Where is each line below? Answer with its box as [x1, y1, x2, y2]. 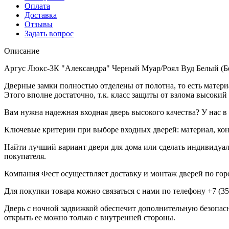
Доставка [25, 10, 57, 19]
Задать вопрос [25, 29, 74, 38]
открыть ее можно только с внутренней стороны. [4, 213, 175, 222]
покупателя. [4, 151, 46, 161]
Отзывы [25, 19, 53, 29]
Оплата [25, 1, 50, 10]
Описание [4, 46, 39, 55]
